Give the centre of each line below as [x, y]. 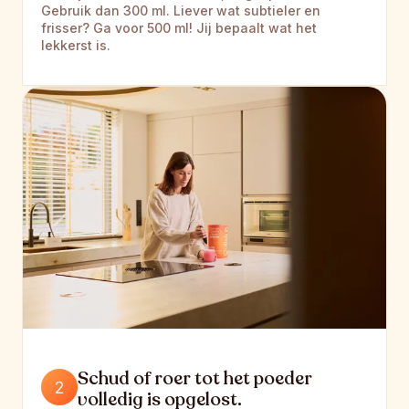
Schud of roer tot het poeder [195, 378]
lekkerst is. [76, 45]
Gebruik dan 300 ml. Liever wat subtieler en [181, 10]
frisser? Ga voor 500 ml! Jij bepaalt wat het [179, 27]
